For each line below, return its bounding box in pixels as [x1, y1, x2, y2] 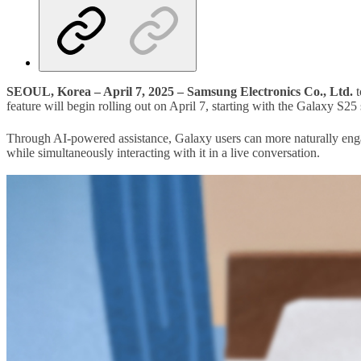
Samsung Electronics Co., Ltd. [187, 84, 353, 98]
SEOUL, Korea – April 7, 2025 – [6, 84, 184, 98]
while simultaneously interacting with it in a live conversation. [6, 145, 323, 160]
